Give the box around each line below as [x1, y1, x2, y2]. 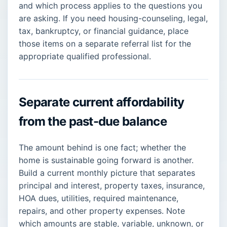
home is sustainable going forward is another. [19, 155, 194, 165]
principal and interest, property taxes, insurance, [19, 180, 205, 191]
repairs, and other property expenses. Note [19, 205, 185, 216]
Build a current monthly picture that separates [19, 167, 195, 178]
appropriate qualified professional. [19, 51, 151, 61]
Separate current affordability [19, 94, 184, 109]
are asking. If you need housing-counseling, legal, [19, 13, 208, 23]
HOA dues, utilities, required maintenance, [19, 193, 178, 203]
